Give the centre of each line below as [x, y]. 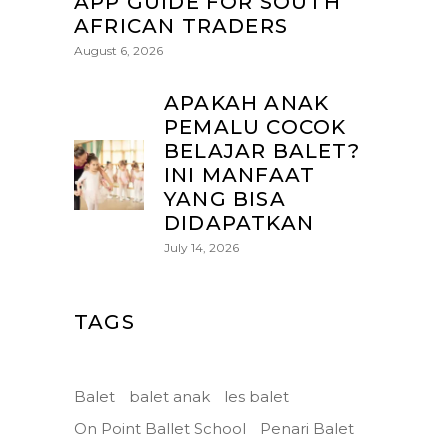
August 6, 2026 [118, 50]
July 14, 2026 [201, 247]
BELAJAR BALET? [262, 150]
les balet [256, 396]
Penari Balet [307, 428]
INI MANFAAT [240, 174]
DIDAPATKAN [239, 222]
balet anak [169, 396]
